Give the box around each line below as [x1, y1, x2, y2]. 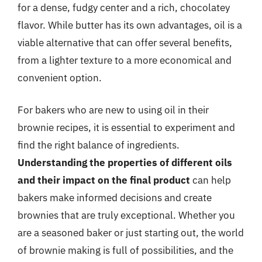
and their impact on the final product [18, 174, 190, 187]
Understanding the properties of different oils [18, 156, 232, 169]
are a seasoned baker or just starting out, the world [18, 226, 244, 239]
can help [190, 174, 231, 187]
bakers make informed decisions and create [18, 191, 212, 204]
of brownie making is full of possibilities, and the [18, 244, 233, 257]
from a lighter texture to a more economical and [18, 53, 232, 67]
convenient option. [18, 71, 102, 84]
